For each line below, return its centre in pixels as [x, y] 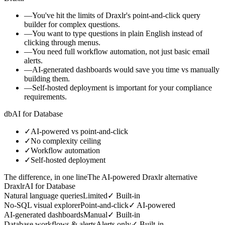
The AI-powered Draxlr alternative [142, 177]
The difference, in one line [46, 177]
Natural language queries [43, 195]
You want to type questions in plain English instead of [117, 33]
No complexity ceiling [66, 141]
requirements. [45, 96]
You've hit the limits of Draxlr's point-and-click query [116, 15]
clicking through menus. [62, 42]
